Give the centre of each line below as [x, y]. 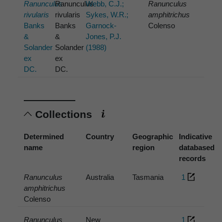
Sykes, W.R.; [107, 15]
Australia [100, 177]
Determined [44, 136]
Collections [65, 114]
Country [100, 136]
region [144, 147]
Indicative [196, 136]
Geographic [153, 136]
